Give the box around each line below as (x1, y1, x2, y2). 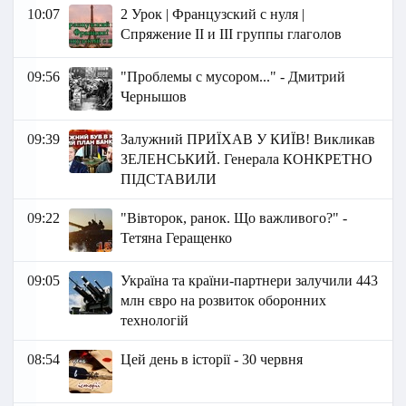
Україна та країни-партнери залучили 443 (121, 273, 379, 289)
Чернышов (121, 89, 188, 105)
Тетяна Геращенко (121, 230, 233, 246)
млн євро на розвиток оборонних (121, 293, 327, 309)
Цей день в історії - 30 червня (121, 352, 304, 368)
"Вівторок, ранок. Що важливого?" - (121, 210, 348, 227)
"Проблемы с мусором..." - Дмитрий (121, 69, 346, 85)
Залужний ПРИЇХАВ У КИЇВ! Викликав (121, 131, 376, 148)
